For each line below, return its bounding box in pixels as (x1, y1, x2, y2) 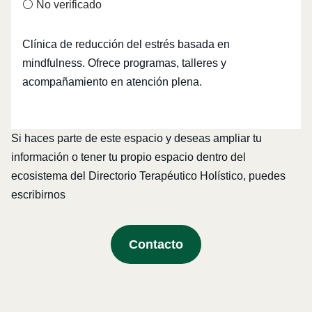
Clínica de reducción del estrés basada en (22, 38, 230, 51)
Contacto (129, 237, 183, 252)
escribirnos (11, 189, 65, 201)
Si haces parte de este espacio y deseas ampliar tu (11, 132, 262, 145)
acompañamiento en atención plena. (22, 76, 202, 88)
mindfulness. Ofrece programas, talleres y (22, 57, 226, 70)
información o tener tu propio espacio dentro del (11, 151, 246, 164)
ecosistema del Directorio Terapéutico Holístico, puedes (11, 170, 286, 182)
